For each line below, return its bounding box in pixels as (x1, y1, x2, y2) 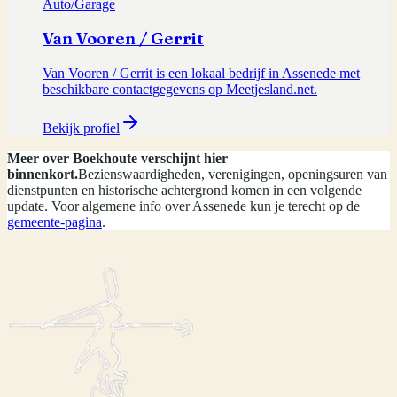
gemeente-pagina (7, 214, 102, 230)
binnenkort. (7, 166, 78, 182)
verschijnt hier (137, 150, 228, 166)
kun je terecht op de (246, 198, 360, 214)
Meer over (7, 150, 73, 166)
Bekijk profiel (43, 120, 120, 136)
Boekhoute (73, 150, 137, 166)
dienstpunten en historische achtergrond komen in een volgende (7, 182, 362, 198)
